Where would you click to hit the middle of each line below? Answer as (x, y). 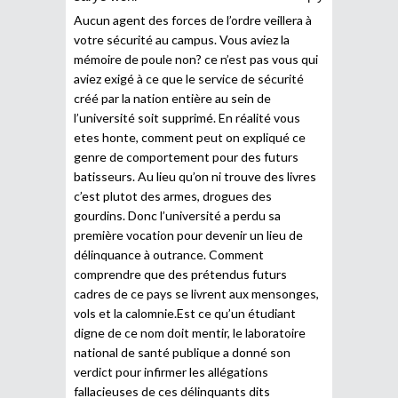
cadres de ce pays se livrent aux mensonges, (196, 293)
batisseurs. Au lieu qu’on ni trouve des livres (195, 176)
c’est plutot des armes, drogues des (173, 195)
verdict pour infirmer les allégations (171, 371)
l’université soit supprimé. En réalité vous (187, 117)
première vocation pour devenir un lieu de (188, 235)
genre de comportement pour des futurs (186, 156)
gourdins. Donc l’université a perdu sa (177, 215)
